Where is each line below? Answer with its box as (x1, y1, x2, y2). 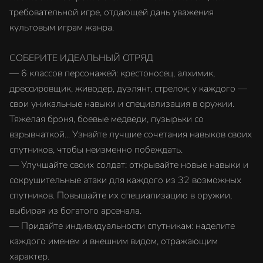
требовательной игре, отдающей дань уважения (9, 6, 214, 19)
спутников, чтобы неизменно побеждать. (9, 143, 183, 156)
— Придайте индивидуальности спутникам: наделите (9, 220, 235, 232)
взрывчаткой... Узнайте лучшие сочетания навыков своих (9, 128, 252, 141)
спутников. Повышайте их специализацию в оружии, (9, 189, 232, 202)
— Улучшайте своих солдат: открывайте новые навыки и (9, 159, 248, 171)
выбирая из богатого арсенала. (9, 204, 141, 217)
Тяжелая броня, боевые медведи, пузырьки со (9, 113, 204, 126)
